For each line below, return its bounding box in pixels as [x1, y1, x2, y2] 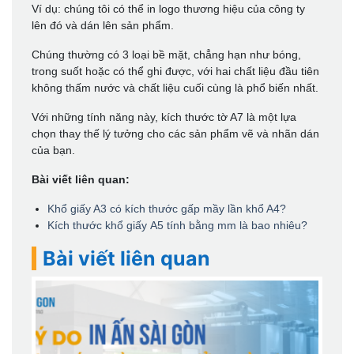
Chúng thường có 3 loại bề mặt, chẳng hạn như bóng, [32, 47, 301, 61]
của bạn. [32, 143, 75, 156]
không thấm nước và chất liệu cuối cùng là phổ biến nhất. [32, 81, 318, 94]
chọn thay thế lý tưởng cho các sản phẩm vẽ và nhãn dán [32, 126, 319, 140]
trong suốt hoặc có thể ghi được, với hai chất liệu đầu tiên [32, 64, 319, 77]
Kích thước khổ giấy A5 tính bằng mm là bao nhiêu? [47, 218, 307, 232]
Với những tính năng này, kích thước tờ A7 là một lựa [32, 110, 296, 123]
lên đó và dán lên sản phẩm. [32, 18, 174, 32]
